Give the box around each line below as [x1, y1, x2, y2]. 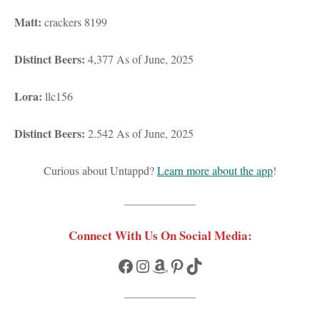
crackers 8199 [41, 14, 107, 30]
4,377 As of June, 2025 [85, 51, 194, 67]
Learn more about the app [157, 163, 273, 179]
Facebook [116, 258, 155, 272]
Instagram [134, 258, 174, 272]
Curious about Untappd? [44, 163, 157, 179]
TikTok [185, 258, 215, 272]
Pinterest [168, 258, 203, 272]
